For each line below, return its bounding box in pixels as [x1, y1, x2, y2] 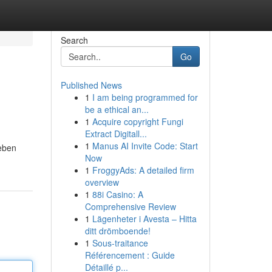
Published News [60, 79, 122, 91]
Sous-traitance [92, 237, 148, 249]
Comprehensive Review [84, 200, 176, 212]
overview [84, 176, 119, 188]
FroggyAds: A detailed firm [92, 164, 194, 176]
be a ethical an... [84, 103, 149, 115]
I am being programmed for [92, 91, 198, 103]
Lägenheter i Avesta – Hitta [92, 212, 197, 225]
